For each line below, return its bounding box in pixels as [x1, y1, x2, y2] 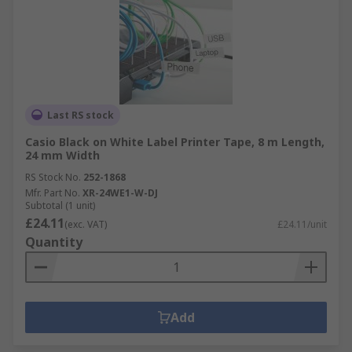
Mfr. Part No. [25, 185, 80, 200]
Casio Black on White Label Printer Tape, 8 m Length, [25, 134, 324, 149]
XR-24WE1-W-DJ [82, 185, 158, 200]
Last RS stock [47, 108, 114, 122]
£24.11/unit [277, 217, 327, 231]
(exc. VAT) [64, 217, 107, 231]
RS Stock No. [25, 170, 81, 184]
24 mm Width [25, 147, 100, 163]
